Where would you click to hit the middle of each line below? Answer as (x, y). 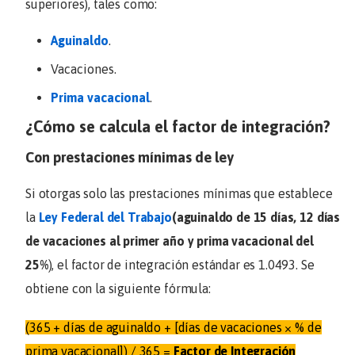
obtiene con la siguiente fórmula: (118, 289)
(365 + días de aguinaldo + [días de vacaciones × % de (174, 328)
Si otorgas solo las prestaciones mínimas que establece (179, 194)
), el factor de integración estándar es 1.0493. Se (181, 265)
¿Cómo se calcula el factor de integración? (178, 127)
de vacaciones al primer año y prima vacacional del (170, 241)
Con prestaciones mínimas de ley (130, 158)
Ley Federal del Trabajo (105, 218)
